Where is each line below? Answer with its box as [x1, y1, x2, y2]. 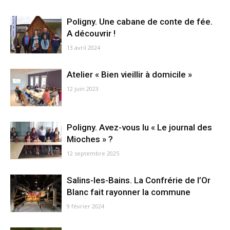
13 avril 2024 [67, 44, 100, 51]
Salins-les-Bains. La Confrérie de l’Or [67, 175, 210, 185]
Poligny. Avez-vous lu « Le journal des [67, 122, 212, 132]
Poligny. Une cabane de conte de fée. [67, 16, 213, 27]
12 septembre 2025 [67, 149, 119, 157]
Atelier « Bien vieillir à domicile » [67, 69, 192, 80]
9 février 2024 [67, 202, 104, 210]
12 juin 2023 [67, 85, 99, 92]
